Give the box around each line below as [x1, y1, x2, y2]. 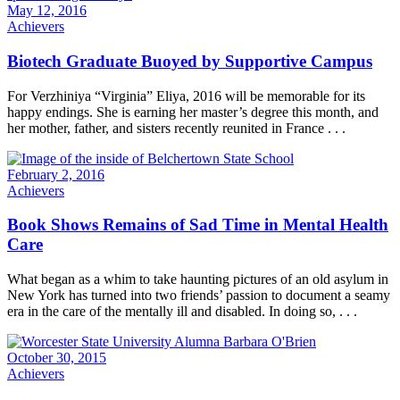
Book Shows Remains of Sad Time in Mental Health [7, 215, 388, 235]
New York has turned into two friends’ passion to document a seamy [7, 287, 390, 304]
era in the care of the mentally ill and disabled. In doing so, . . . [7, 304, 357, 320]
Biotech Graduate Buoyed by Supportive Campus [7, 51, 372, 71]
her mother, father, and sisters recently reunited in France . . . [7, 120, 346, 136]
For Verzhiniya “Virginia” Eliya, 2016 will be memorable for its [7, 87, 365, 104]
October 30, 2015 [7, 350, 106, 366]
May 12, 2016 [7, 3, 87, 19]
